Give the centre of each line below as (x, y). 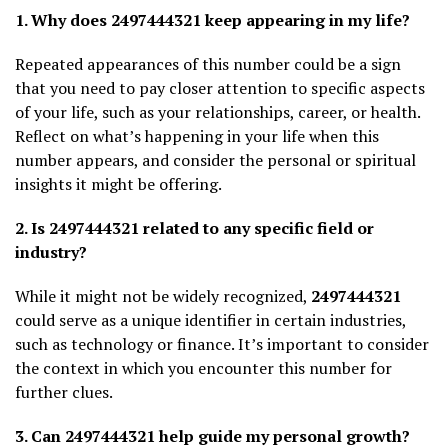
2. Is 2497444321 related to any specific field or (194, 227)
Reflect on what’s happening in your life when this (197, 135)
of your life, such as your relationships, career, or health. (217, 111)
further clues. (64, 391)
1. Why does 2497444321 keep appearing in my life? (212, 19)
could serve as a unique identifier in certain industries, (210, 319)
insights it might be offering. (118, 183)
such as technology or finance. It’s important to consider (222, 343)
